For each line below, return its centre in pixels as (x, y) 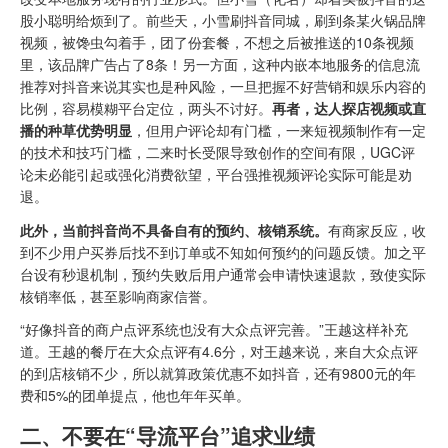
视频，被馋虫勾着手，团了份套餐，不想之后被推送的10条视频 (217, 42)
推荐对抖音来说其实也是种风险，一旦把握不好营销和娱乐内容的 (223, 86)
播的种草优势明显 (76, 130)
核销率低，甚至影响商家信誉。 (118, 295)
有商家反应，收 (377, 229)
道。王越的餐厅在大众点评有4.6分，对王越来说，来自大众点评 (219, 350)
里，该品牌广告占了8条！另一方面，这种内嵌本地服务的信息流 (220, 64)
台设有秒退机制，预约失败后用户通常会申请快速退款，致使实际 (223, 273)
